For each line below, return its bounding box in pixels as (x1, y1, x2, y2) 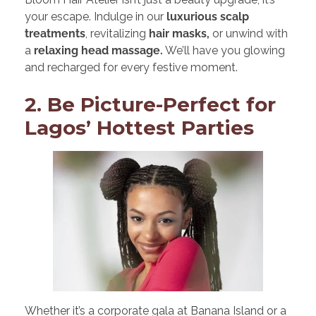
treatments (25, 27, 85, 40)
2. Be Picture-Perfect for (25, 92, 276, 116)
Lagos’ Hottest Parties (25, 116, 254, 140)
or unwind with (209, 27, 288, 40)
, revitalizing (85, 27, 149, 40)
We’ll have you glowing (163, 44, 285, 57)
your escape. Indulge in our (25, 10, 166, 23)
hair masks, (149, 27, 209, 40)
